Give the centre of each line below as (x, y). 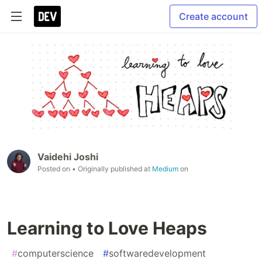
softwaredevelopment (157, 254)
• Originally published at (112, 169)
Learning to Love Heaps (107, 228)
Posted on (55, 169)
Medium (165, 169)
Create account (213, 16)
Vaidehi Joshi (68, 157)
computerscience (56, 254)
